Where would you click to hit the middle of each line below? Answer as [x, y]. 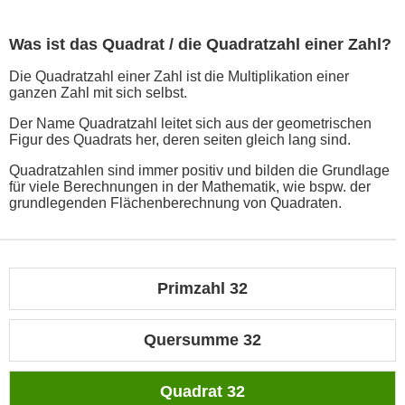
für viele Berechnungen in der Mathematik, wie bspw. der [190, 187]
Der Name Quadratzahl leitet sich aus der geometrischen [190, 124]
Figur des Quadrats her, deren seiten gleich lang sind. [180, 140]
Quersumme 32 [202, 340]
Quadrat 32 [202, 392]
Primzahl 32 [202, 289]
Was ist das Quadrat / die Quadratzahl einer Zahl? [200, 45]
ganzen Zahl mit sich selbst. [98, 93]
